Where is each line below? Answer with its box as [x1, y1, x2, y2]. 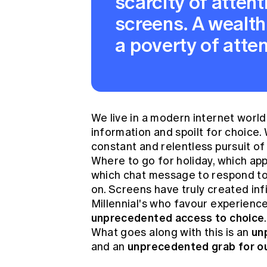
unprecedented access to [91, 210, 227, 226]
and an [91, 240, 125, 253]
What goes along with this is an [91, 226, 249, 239]
